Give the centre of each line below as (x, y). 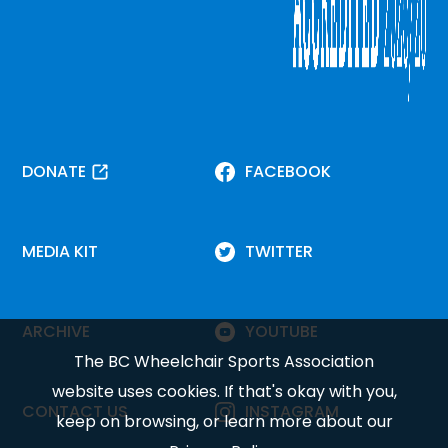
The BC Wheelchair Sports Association (224, 361)
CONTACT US (75, 412)
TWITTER (279, 252)
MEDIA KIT (60, 252)
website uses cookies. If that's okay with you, (224, 391)
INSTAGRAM (292, 412)
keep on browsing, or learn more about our (224, 421)
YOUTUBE (281, 332)
